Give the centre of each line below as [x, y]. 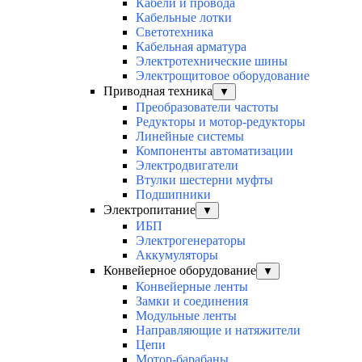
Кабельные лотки [184, 18]
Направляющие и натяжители [218, 330]
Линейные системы [190, 137]
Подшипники [173, 195]
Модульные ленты [186, 316]
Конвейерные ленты [192, 287]
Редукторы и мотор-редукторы [221, 122]
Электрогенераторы [191, 241]
